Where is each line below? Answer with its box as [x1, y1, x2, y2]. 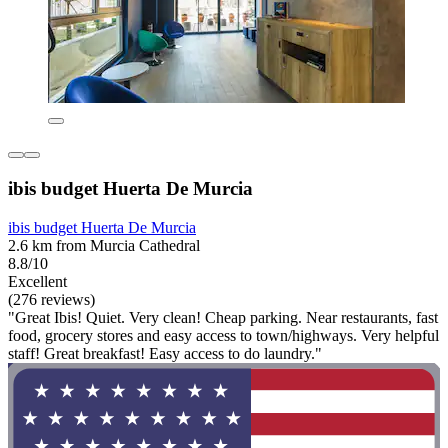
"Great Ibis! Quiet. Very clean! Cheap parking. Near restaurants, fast [8, 308, 438, 326]
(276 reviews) [8, 290, 95, 308]
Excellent [8, 272, 67, 290]
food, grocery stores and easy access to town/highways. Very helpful [8, 326, 439, 344]
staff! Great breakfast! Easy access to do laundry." [8, 344, 322, 362]
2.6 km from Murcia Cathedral [8, 236, 200, 254]
